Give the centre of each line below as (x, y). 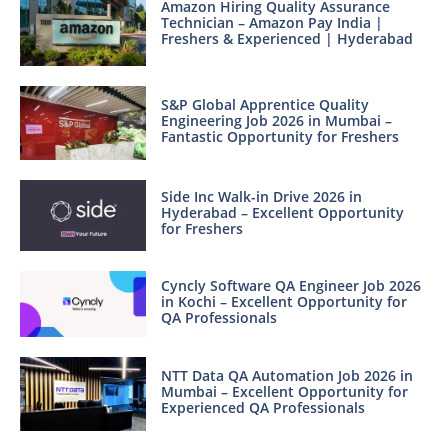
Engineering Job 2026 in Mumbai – (276, 120)
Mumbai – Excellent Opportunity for (284, 391)
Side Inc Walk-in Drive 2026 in (261, 196)
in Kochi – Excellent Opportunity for (283, 301)
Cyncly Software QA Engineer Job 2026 (290, 285)
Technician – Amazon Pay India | (271, 23)
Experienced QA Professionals (262, 407)
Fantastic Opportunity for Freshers (279, 136)
